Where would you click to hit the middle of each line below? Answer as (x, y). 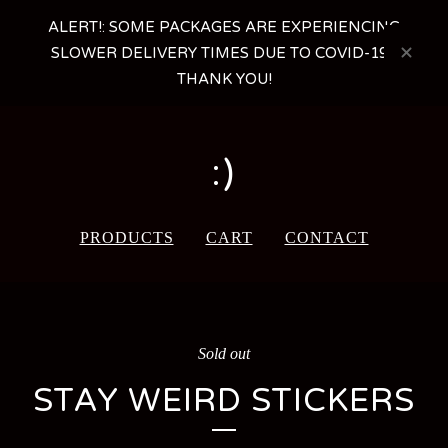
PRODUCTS (126, 237)
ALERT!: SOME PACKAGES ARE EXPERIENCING (224, 27)
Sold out (224, 353)
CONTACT (326, 237)
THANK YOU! (224, 79)
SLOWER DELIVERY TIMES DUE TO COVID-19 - (224, 53)
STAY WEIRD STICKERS (224, 400)
